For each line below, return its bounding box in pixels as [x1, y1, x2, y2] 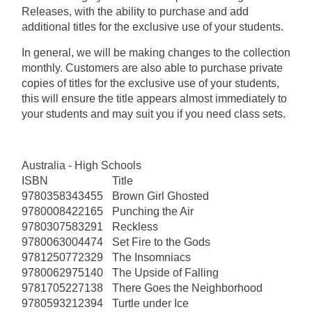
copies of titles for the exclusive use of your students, [22, 77, 279, 89]
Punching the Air [112, 205, 194, 217]
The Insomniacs [112, 251, 191, 263]
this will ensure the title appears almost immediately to [22, 92, 287, 104]
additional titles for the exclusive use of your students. [22, 20, 286, 33]
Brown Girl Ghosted [112, 189, 209, 202]
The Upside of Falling [112, 266, 219, 279]
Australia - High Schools [22, 159, 141, 171]
